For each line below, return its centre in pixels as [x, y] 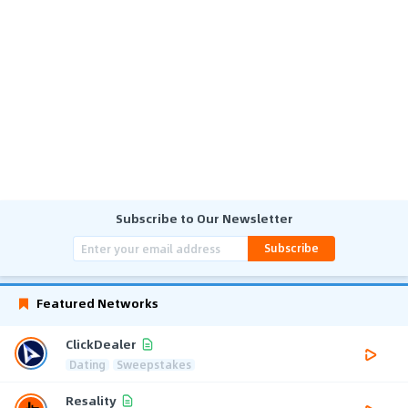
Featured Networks [97, 302]
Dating [87, 364]
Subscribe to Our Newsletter [204, 218]
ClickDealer [101, 344]
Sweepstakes [154, 364]
